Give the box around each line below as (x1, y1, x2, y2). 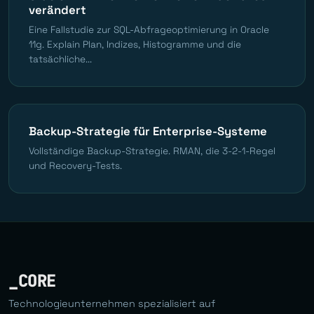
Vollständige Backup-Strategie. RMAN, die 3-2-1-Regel (29, 144, 275, 157)
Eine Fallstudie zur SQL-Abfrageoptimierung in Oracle (29, 23, 269, 36)
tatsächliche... (29, 53, 92, 65)
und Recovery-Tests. (29, 159, 122, 172)
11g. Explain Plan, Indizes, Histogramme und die (29, 38, 241, 50)
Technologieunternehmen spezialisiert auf (8, 296, 215, 310)
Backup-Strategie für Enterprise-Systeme (29, 123, 267, 139)
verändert (29, 1, 86, 18)
